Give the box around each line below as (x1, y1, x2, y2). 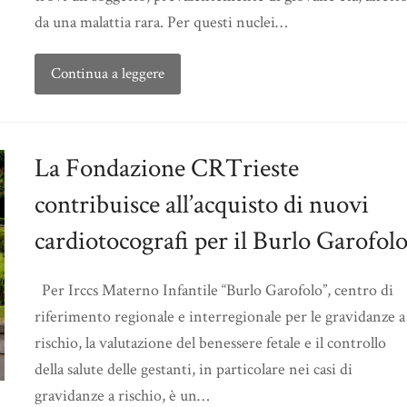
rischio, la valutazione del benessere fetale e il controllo (35, 333, 386, 354)
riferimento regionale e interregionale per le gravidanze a (35, 306, 405, 328)
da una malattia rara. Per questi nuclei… (35, 12, 287, 34)
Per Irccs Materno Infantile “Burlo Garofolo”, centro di (35, 280, 393, 302)
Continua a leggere (50, 64, 164, 84)
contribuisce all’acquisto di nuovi (35, 187, 369, 223)
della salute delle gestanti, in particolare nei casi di (35, 359, 352, 381)
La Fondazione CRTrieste (35, 151, 299, 186)
